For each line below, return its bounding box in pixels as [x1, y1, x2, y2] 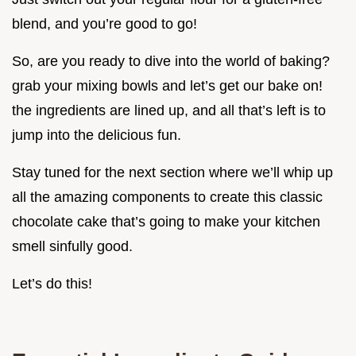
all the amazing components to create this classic [12, 189, 323, 206]
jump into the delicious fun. [12, 127, 181, 144]
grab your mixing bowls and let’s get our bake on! [12, 78, 323, 95]
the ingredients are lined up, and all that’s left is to [12, 103, 326, 119]
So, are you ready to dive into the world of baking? [12, 53, 330, 70]
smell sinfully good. [12, 238, 133, 255]
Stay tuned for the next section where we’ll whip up [12, 164, 333, 181]
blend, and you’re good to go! [12, 16, 197, 33]
